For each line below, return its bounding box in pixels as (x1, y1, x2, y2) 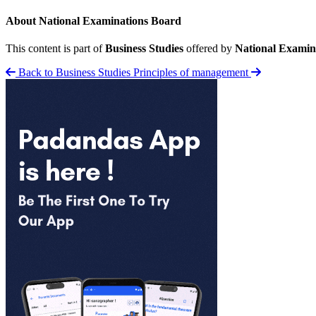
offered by (183, 42, 235, 55)
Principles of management (133, 66, 248, 79)
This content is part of (6, 42, 105, 55)
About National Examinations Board (6, 15, 181, 28)
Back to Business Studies (18, 66, 130, 79)
